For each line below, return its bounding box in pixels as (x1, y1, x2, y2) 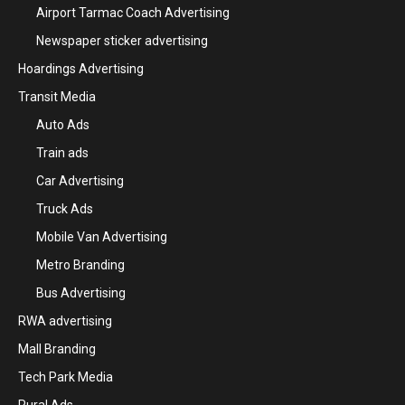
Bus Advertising (36, 286, 126, 300)
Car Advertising (36, 174, 124, 188)
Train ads (36, 146, 89, 160)
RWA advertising (18, 314, 112, 328)
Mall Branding (18, 342, 96, 356)
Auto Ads (36, 118, 89, 132)
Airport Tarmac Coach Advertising (36, 5, 230, 20)
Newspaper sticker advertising (36, 33, 208, 48)
